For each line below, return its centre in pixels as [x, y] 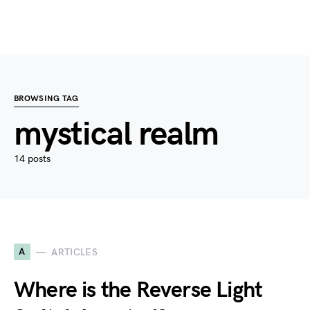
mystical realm [117, 135]
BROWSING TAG [46, 99]
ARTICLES [75, 252]
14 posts [32, 159]
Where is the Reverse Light [138, 290]
